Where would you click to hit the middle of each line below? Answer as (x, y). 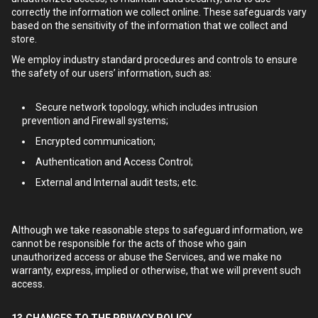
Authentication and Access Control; (114, 162)
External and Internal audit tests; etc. (117, 182)
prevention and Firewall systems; (95, 121)
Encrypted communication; (95, 141)
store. (24, 39)
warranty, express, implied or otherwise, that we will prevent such (156, 270)
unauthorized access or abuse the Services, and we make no (147, 257)
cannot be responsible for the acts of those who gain (129, 243)
